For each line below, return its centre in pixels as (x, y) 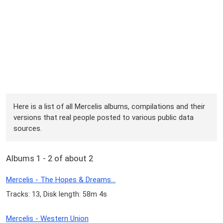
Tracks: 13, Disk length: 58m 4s (56, 194)
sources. (28, 128)
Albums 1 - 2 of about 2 (50, 159)
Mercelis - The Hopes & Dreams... (61, 180)
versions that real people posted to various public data (104, 117)
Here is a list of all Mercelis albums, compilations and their (110, 106)
